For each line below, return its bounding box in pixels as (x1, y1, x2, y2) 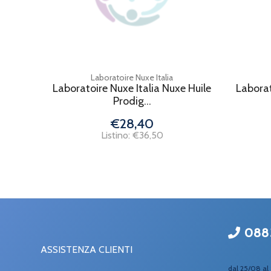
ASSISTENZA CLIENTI (41, 243, 132, 255)
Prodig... (113, 94, 151, 108)
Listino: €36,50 (100, 129, 163, 141)
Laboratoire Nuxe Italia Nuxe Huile (53, 82, 212, 95)
